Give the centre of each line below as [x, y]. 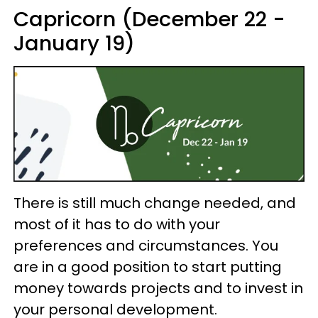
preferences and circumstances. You [146, 245]
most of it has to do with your [117, 224]
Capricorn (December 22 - [149, 19]
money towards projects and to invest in [158, 288]
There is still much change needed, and [155, 203]
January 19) [74, 43]
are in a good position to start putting [148, 267]
